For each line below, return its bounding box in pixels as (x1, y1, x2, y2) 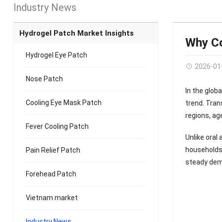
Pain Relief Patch (25, 146, 80, 155)
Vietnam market (25, 194, 78, 202)
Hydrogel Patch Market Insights (19, 29, 134, 38)
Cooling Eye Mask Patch (25, 99, 102, 107)
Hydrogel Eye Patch (25, 51, 87, 59)
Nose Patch (25, 75, 63, 83)
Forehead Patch (25, 170, 76, 178)
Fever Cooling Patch (25, 122, 89, 131)
